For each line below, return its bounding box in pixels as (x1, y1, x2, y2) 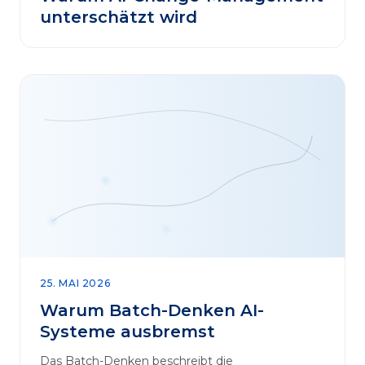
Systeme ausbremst (40, 321, 215, 341)
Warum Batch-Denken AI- (40, 300, 264, 320)
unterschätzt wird (40, 7, 197, 27)
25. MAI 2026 (40, 276, 111, 289)
